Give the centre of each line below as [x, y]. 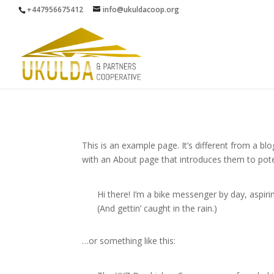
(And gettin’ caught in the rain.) [157, 208]
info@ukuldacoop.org [141, 9]
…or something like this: [129, 240]
